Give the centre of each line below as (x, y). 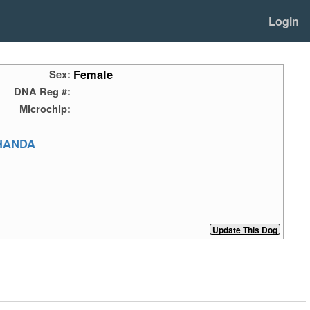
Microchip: (45, 109)
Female (93, 74)
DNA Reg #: (43, 92)
